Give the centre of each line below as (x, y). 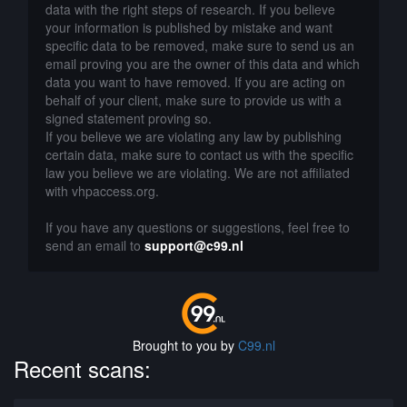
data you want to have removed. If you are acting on (195, 82)
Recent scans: (82, 368)
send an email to (95, 245)
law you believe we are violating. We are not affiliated (198, 173)
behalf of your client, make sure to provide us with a (194, 100)
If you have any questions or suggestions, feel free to (198, 227)
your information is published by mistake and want (189, 27)
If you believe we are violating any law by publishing (194, 136)
